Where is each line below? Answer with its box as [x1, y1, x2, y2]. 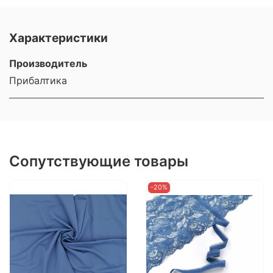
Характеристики [9, 30, 108, 45]
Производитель [9, 57, 87, 69]
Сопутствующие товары [9, 152, 188, 171]
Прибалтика [9, 74, 67, 87]
